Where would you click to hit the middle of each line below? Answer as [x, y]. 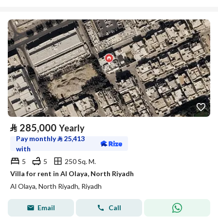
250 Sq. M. [80, 161]
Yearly [72, 128]
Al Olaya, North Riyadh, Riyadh [56, 186]
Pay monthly [37, 138]
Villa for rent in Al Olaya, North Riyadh [72, 173]
